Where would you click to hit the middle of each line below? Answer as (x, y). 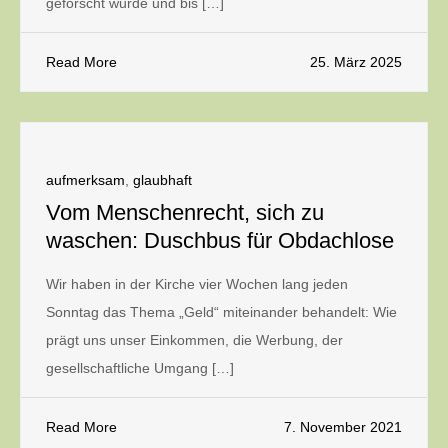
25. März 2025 (356, 62)
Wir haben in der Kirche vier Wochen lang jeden (197, 284)
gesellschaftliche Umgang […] (140, 368)
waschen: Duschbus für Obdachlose (220, 240)
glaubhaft (162, 180)
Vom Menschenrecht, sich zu (185, 212)
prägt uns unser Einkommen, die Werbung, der (194, 340)
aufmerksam (85, 180)
